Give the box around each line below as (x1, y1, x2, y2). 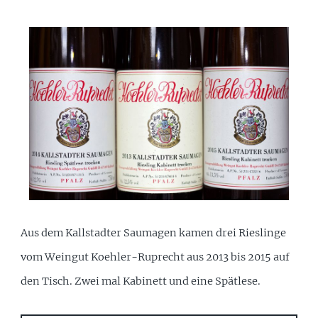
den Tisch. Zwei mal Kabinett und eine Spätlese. (21, 275, 261, 288)
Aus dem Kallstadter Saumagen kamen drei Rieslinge (21, 226, 287, 240)
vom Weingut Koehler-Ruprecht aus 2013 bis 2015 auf (21, 251, 290, 264)
